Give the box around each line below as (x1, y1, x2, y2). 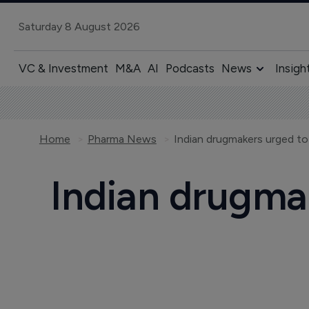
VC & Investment (18, 61, 108, 75)
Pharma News (87, 132, 157, 146)
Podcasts (165, 61, 215, 75)
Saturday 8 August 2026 (18, 19, 140, 33)
